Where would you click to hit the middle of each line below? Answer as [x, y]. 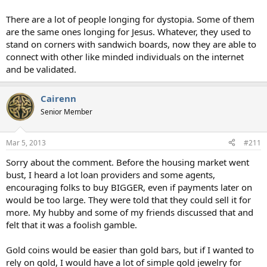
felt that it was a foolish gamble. [72, 224]
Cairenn [58, 98]
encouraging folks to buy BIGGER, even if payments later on [129, 187]
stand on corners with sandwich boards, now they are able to [131, 44]
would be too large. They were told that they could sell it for [128, 199]
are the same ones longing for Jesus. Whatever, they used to [128, 32]
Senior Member [66, 112]
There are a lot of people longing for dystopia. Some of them [130, 19]
